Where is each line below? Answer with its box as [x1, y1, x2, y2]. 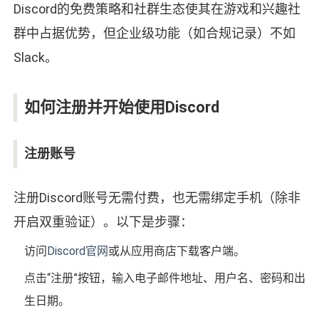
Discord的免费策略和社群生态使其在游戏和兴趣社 [13, 1, 300, 17]
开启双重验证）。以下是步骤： [13, 214, 193, 230]
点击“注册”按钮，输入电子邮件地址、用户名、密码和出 [23, 271, 305, 286]
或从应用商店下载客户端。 [108, 244, 245, 258]
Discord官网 [46, 244, 108, 258]
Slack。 [13, 50, 58, 66]
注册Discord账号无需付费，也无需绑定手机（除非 [13, 190, 300, 206]
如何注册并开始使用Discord [23, 98, 219, 117]
